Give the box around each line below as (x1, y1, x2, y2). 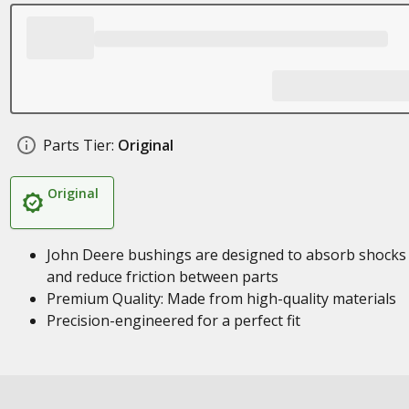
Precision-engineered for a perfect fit (46, 310, 300, 330)
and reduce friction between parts (46, 267, 278, 287)
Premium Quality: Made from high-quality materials (46, 288, 396, 309)
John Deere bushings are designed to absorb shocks (46, 245, 406, 265)
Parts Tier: (42, 135, 114, 155)
